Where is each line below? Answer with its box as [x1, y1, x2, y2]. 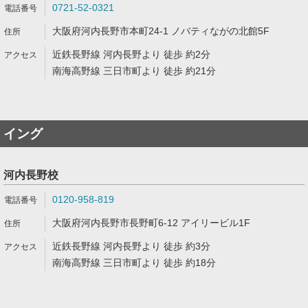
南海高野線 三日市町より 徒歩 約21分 [52, 65, 216, 76]
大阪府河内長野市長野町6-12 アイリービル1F [52, 217, 250, 228]
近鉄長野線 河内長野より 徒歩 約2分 [52, 49, 210, 60]
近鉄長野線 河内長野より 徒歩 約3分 [52, 241, 210, 252]
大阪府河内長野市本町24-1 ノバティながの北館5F [52, 25, 269, 36]
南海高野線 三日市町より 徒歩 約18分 [52, 257, 216, 268]
